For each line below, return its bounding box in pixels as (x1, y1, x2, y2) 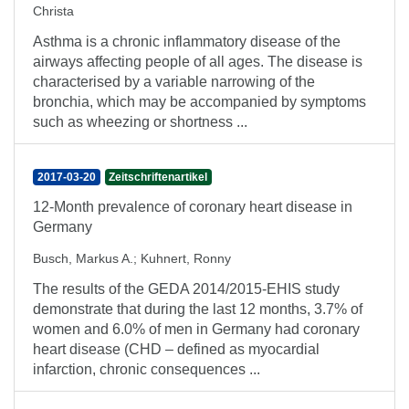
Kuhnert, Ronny (141, 251, 231, 266)
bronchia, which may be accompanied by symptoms (33, 94, 366, 110)
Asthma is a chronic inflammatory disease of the (33, 34, 341, 49)
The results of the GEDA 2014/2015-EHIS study (33, 281, 340, 297)
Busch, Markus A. (33, 251, 133, 266)
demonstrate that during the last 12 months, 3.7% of (33, 301, 362, 317)
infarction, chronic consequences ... (33, 362, 260, 377)
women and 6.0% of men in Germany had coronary (33, 321, 360, 337)
